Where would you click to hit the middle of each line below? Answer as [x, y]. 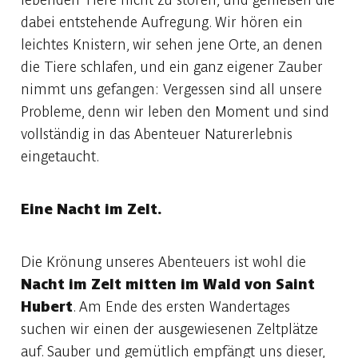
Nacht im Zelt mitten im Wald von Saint [168, 284]
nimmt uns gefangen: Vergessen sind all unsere [171, 89]
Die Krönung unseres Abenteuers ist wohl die [163, 262]
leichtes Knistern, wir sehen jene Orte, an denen [172, 45]
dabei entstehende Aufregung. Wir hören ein [162, 22]
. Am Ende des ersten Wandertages [181, 307]
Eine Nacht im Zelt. [91, 209]
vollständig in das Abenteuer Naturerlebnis [157, 134]
